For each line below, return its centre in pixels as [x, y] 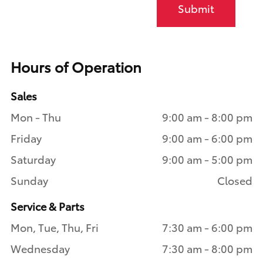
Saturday [33, 159]
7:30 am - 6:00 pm [207, 227]
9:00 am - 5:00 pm [207, 159]
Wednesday [40, 248]
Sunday [29, 180]
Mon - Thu [36, 117]
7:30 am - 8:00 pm [207, 248]
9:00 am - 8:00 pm [207, 117]
